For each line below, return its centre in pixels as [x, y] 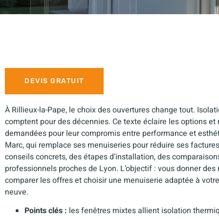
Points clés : [46, 211]
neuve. [17, 192]
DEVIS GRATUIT [54, 81]
